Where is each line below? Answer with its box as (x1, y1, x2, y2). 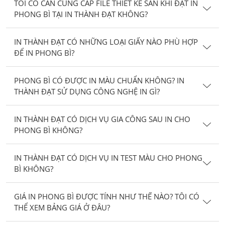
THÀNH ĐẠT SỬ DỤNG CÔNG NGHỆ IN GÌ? (14, 86, 160, 96)
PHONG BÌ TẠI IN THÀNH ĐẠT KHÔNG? (14, 9, 148, 19)
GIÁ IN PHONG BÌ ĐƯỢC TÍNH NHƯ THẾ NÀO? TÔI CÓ (14, 191, 199, 201)
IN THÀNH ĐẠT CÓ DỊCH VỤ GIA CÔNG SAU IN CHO (14, 114, 190, 124)
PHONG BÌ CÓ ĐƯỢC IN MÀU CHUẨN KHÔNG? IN (14, 75, 184, 85)
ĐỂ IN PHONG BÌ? (14, 47, 74, 58)
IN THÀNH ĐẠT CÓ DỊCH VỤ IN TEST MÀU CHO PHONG (14, 152, 202, 163)
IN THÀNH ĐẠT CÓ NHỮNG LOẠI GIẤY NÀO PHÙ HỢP (14, 36, 198, 47)
